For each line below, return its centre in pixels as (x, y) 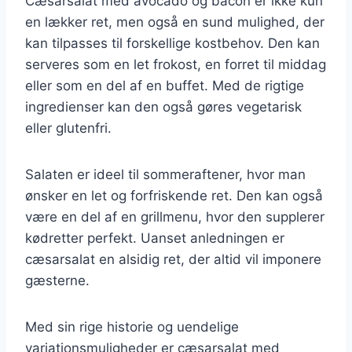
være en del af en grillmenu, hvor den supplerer (175, 216)
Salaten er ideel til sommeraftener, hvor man (165, 174)
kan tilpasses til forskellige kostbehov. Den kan (172, 43)
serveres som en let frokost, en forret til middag (176, 64)
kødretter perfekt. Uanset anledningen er (155, 238)
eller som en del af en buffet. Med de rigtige (165, 85)
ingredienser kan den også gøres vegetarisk (163, 106)
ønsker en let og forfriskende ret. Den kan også (174, 195)
